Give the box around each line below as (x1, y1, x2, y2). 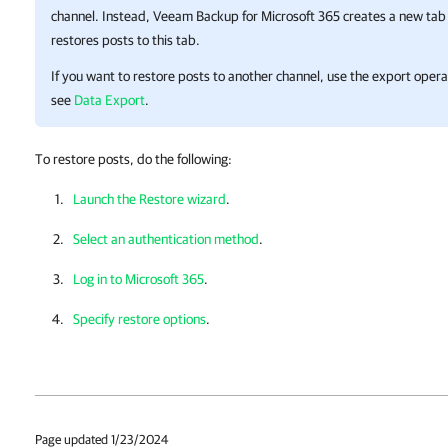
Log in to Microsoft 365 (73, 271, 204, 287)
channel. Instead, (51, 8, 153, 24)
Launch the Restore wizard (73, 191, 226, 207)
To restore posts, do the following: (35, 151, 232, 167)
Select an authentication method (73, 231, 259, 247)
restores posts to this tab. (51, 32, 200, 48)
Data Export (74, 92, 145, 108)
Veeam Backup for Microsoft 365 (153, 8, 340, 24)
